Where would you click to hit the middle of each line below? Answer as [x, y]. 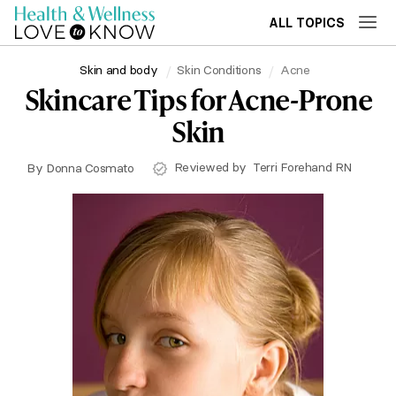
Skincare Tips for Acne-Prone [198, 99]
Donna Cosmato [90, 168]
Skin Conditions [219, 69]
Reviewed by [212, 167]
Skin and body [119, 69]
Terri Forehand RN [302, 167]
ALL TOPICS [307, 23]
